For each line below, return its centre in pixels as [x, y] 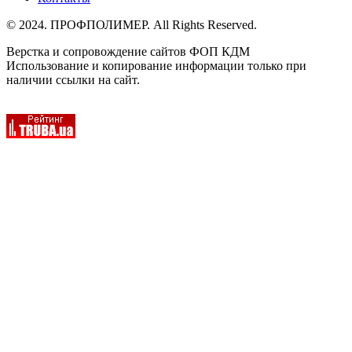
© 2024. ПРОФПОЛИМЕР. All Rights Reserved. [132, 24]
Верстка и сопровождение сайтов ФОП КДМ [128, 51]
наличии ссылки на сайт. [73, 79]
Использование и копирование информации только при [156, 65]
